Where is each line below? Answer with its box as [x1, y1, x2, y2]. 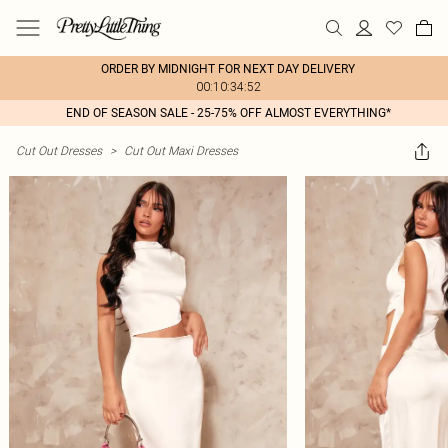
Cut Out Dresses [16, 143, 102, 158]
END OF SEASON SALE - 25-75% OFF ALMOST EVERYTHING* [65, 106, 391, 120]
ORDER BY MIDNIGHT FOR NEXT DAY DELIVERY [101, 62, 355, 76]
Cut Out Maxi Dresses [124, 143, 238, 158]
